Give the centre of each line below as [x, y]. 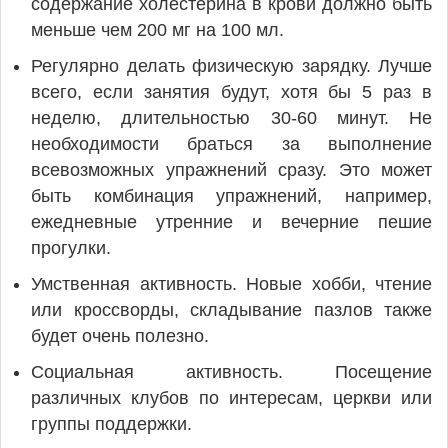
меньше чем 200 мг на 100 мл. [157, 30]
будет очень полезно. [120, 336]
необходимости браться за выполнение [231, 144]
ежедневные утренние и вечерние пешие [231, 222]
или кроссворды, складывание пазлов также [231, 310]
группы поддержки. [111, 424]
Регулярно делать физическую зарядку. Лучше [231, 66]
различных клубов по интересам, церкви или [231, 398]
